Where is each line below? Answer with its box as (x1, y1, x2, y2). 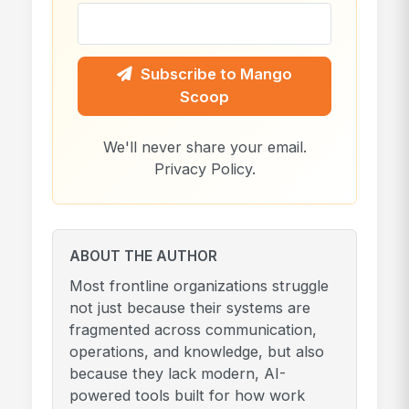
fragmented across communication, (68, 320, 317, 340)
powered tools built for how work (68, 386, 305, 405)
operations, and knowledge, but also (68, 342, 324, 362)
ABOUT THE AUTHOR (68, 247, 217, 266)
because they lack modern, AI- (68, 364, 286, 383)
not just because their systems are (68, 299, 310, 318)
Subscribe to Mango (140, 65, 292, 84)
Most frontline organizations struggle (68, 277, 329, 296)
